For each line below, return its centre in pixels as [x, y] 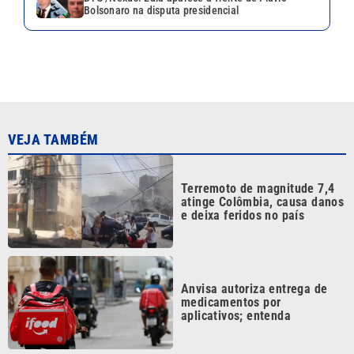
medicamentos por [231, 263]
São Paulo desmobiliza [243, 344]
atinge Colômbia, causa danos [263, 162]
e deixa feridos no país [243, 175]
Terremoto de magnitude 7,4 [258, 149]
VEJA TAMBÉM [53, 100]
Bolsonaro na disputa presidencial [162, 10]
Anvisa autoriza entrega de [254, 250]
